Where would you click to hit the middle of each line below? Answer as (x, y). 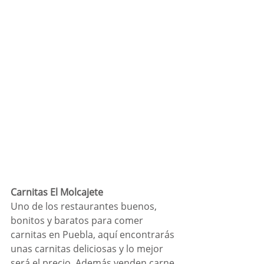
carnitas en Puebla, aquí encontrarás (94, 235)
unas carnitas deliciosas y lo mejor (88, 249)
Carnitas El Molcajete (57, 192)
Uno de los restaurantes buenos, (85, 207)
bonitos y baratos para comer (78, 221)
